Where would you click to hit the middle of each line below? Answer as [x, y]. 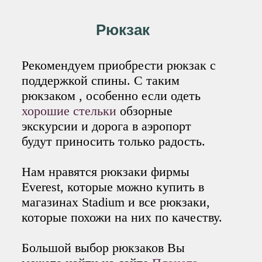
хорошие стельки [69, 111]
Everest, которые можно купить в [113, 187]
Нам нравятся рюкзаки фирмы [106, 172]
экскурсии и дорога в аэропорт [107, 126]
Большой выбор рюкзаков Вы [104, 248]
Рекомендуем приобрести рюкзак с [119, 65]
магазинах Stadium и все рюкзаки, [116, 202]
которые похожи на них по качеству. [122, 218]
